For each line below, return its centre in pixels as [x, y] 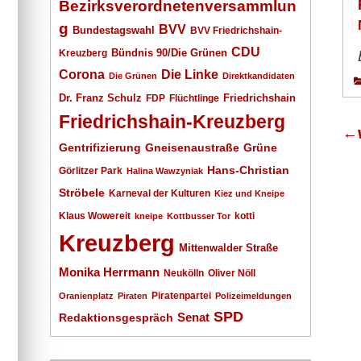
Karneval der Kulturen [160, 193]
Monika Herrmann [109, 272]
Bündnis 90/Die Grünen [169, 53]
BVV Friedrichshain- [236, 30]
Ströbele [82, 192]
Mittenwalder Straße [228, 248]
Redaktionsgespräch [116, 317]
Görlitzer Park [91, 170]
